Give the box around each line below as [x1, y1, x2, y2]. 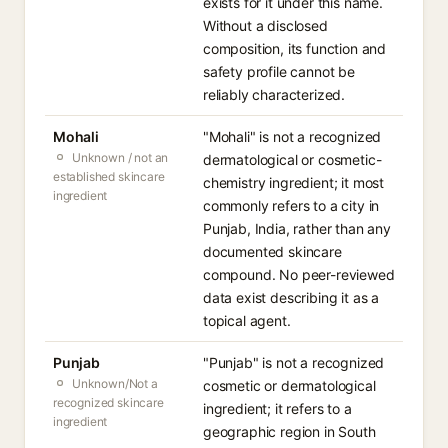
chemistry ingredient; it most [203, 174, 385, 191]
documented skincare [203, 243, 342, 260]
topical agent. [203, 312, 291, 329]
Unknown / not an [72, 150, 169, 165]
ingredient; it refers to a [203, 400, 352, 417]
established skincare [53, 169, 165, 184]
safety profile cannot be [203, 63, 355, 80]
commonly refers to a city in [203, 197, 380, 214]
